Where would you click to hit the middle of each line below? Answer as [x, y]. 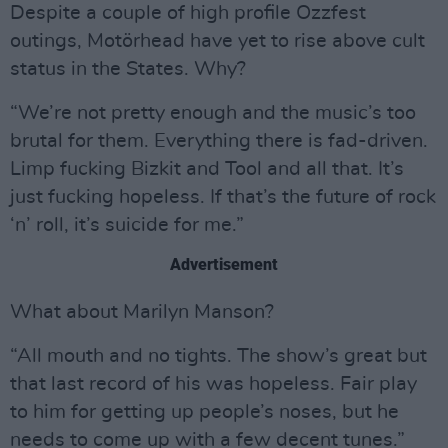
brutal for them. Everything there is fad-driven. [219, 141]
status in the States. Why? [128, 69]
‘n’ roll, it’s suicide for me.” [127, 225]
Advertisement [224, 264]
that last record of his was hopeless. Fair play [213, 384]
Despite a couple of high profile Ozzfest [188, 13]
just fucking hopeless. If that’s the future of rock [223, 197]
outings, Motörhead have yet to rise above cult [217, 41]
